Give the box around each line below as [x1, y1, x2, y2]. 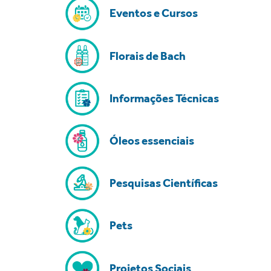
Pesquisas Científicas [109, 177, 218, 190]
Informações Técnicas [109, 91, 219, 105]
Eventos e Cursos [109, 7, 198, 20]
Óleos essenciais [109, 134, 194, 147]
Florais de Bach [109, 49, 186, 62]
